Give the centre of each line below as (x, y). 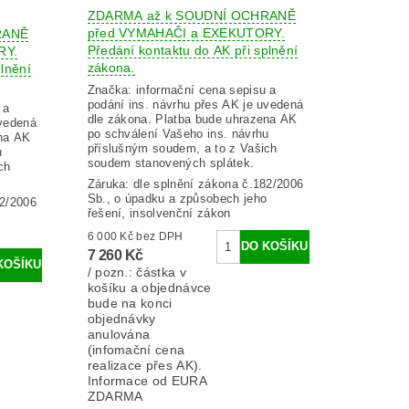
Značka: (112, 90)
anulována (119, 334)
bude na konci (130, 303)
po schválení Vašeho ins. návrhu (178, 134)
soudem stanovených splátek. (171, 163)
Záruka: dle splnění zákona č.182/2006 (195, 184)
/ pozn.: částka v (136, 272)
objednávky (121, 318)
